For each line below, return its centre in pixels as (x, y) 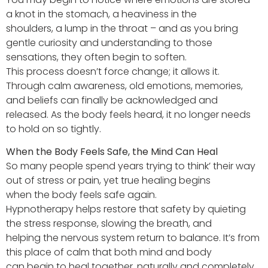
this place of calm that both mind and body (109, 252)
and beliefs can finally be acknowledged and (112, 100)
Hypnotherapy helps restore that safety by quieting (126, 209)
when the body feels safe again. (81, 194)
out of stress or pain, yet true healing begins (108, 180)
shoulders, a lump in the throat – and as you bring (122, 28)
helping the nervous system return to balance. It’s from (133, 237)
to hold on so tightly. (54, 129)
